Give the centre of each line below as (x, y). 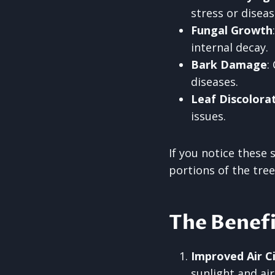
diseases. (215, 82)
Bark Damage (229, 64)
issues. (208, 116)
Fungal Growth (232, 30)
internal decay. (230, 47)
